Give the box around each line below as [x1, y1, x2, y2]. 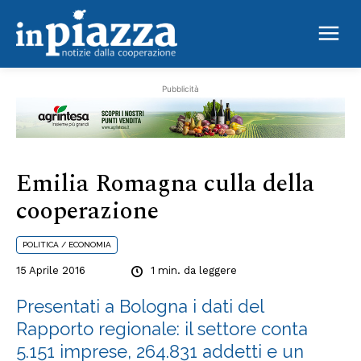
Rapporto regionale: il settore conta [16, 318, 308, 340]
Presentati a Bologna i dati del [16, 296, 263, 317]
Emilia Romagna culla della [16, 165, 314, 203]
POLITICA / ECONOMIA [23, 240, 111, 250]
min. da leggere [154, 264, 237, 277]
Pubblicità [162, 83, 199, 93]
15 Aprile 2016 [16, 264, 85, 277]
